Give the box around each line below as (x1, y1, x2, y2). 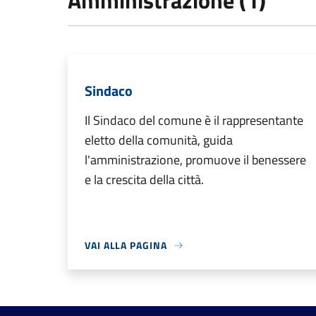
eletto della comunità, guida (85, 130, 233, 150)
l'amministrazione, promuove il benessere (85, 150, 306, 169)
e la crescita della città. (85, 170, 204, 189)
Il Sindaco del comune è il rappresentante (85, 111, 303, 130)
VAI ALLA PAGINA (85, 238, 167, 253)
